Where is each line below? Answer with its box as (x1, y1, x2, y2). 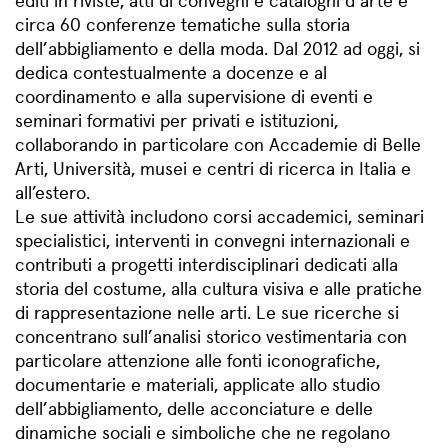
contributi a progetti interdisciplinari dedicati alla (15, 251, 398, 276)
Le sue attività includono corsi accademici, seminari (15, 203, 424, 228)
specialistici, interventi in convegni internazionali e (15, 227, 410, 252)
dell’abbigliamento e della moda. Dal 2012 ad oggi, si (15, 35, 420, 60)
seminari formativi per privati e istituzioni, (15, 107, 338, 132)
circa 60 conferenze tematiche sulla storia (15, 11, 350, 36)
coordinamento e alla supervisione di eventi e (15, 83, 373, 108)
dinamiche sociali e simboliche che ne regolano (15, 419, 390, 444)
